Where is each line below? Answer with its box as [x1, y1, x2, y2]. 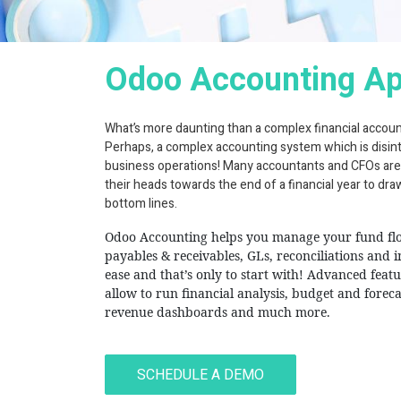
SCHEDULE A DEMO [137, 363, 265, 386]
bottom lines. [105, 194, 180, 213]
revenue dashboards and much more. [105, 303, 334, 320]
